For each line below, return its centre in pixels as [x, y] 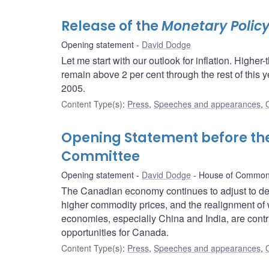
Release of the [111, 26]
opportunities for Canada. [115, 232]
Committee [101, 157]
